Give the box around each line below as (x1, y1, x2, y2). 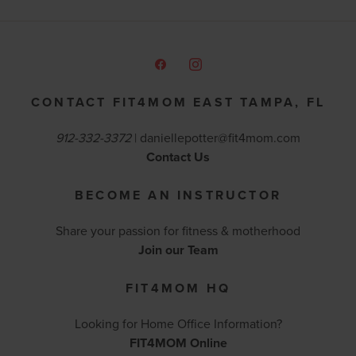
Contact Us (146, 148, 210, 166)
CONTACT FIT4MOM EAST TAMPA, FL (31, 93, 325, 111)
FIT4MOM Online (129, 334, 227, 352)
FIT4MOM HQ (126, 279, 230, 297)
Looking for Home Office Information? (74, 315, 282, 332)
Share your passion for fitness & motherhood (56, 222, 300, 239)
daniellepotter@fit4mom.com (140, 129, 300, 146)
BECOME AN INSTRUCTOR (75, 186, 281, 204)
